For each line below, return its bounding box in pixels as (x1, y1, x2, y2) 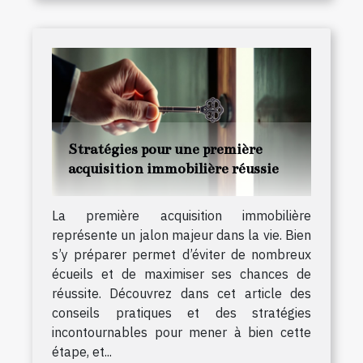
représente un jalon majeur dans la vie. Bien (52, 226, 311, 243)
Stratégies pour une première (68, 139, 263, 158)
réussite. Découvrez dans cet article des (52, 284, 311, 301)
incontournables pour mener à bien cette (52, 323, 311, 340)
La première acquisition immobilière (52, 207, 311, 224)
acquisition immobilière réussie (68, 159, 279, 177)
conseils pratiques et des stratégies (52, 304, 311, 321)
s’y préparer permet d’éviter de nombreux (52, 246, 311, 263)
